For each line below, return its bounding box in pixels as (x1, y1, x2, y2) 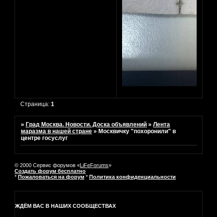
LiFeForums (80, 162, 108, 168)
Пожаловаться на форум (18, 173, 84, 180)
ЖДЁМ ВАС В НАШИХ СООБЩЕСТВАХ (15, 202, 116, 209)
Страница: (20, 100, 51, 108)
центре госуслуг (21, 134, 68, 141)
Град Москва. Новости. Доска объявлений (26, 121, 147, 128)
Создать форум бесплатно (15, 168, 86, 174)
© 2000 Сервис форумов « (15, 162, 80, 168)
